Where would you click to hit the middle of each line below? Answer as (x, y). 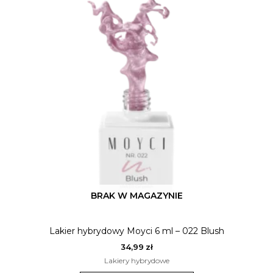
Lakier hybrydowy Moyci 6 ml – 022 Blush (136, 231)
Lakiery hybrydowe (136, 260)
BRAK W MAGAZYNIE (136, 195)
